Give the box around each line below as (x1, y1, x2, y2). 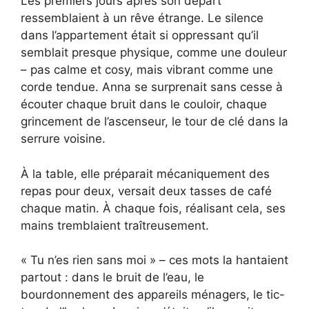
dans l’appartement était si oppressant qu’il (21, 28, 259, 43)
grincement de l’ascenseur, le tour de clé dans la (21, 114, 288, 129)
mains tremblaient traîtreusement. (21, 218, 209, 232)
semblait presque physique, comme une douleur (21, 46, 287, 60)
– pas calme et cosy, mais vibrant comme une (21, 63, 273, 77)
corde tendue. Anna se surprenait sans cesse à (21, 80, 283, 94)
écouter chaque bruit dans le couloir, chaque (21, 97, 267, 112)
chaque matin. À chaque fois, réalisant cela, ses (21, 201, 286, 215)
